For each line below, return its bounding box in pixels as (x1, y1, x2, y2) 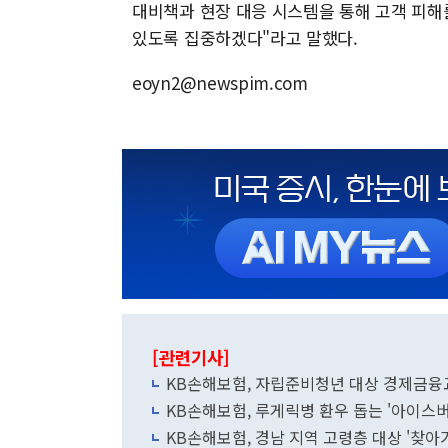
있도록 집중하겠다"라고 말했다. (132, 25, 358, 50)
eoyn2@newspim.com (132, 70, 308, 95)
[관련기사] (152, 345, 230, 370)
